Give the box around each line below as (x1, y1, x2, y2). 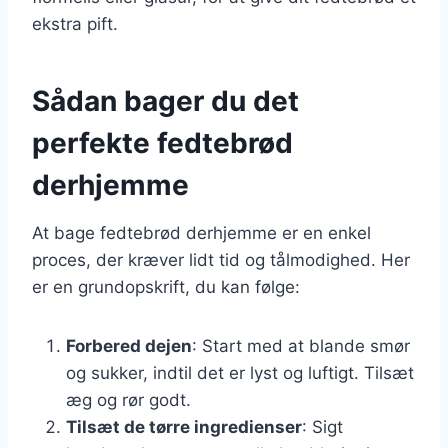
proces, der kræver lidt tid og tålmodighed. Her (32, 249, 410, 270)
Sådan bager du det (32, 83, 299, 118)
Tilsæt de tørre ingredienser (66, 416, 302, 437)
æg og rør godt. (66, 389, 191, 410)
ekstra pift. (32, 13, 118, 34)
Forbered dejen (66, 335, 192, 356)
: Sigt (302, 416, 343, 437)
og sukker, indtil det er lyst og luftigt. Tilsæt (66, 362, 414, 383)
